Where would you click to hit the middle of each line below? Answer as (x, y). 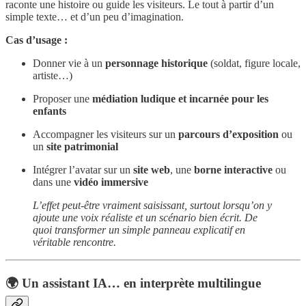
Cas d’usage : (37, 40)
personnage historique (156, 64)
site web (152, 170)
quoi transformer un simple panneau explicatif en (139, 230)
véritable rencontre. (74, 242)
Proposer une (62, 99)
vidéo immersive (111, 182)
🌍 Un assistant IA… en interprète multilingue (133, 283)
